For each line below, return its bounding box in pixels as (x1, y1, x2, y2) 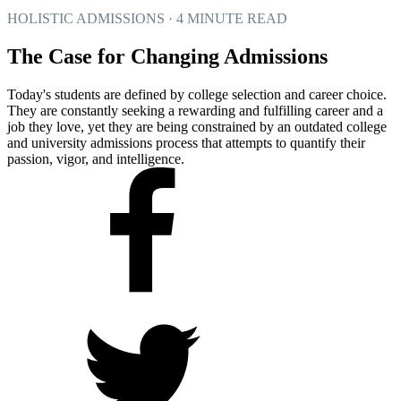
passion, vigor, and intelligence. (7, 150, 184, 166)
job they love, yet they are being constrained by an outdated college (7, 118, 387, 134)
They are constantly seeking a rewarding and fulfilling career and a (7, 102, 383, 118)
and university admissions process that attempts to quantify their (7, 134, 365, 150)
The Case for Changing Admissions (7, 44, 328, 68)
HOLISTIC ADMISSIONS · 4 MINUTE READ (7, 11, 287, 27)
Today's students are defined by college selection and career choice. (7, 86, 387, 102)
